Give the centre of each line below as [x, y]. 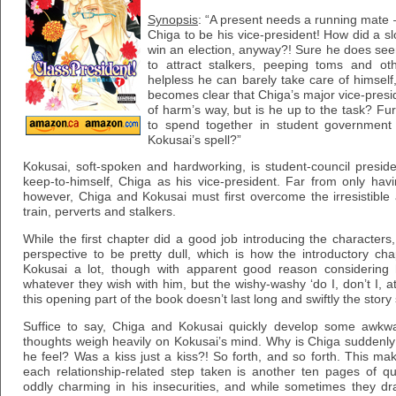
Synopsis [173, 19]
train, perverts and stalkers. [99, 212]
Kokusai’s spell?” [194, 140]
